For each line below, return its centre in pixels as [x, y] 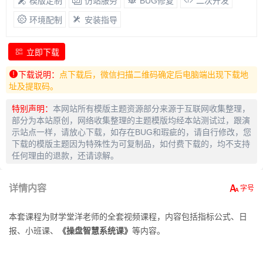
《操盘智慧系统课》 [95, 231]
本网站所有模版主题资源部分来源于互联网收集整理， [151, 109]
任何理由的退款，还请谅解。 [65, 156]
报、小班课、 [33, 231]
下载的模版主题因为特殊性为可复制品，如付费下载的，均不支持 [131, 144]
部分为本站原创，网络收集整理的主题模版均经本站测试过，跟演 [131, 121]
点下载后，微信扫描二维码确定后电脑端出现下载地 [154, 75]
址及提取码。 [33, 87]
